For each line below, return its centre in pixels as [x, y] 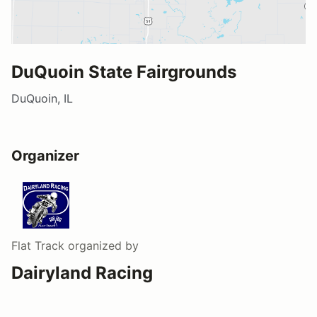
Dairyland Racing [82, 272]
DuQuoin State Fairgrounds [124, 71]
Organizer [45, 155]
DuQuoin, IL [42, 98]
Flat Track [38, 245]
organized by [102, 245]
